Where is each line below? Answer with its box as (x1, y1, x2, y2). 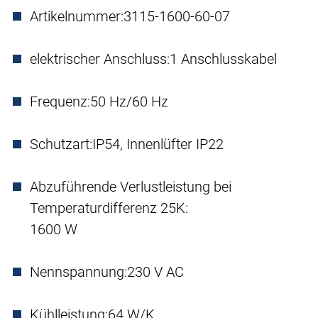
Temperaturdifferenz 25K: (30, 199, 188, 217)
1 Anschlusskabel (170, 50, 277, 68)
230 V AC (127, 263, 184, 281)
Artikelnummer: (30, 8, 124, 26)
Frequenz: (30, 93, 90, 111)
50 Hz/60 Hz (90, 93, 168, 111)
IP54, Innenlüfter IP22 (92, 136, 224, 153)
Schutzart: (30, 136, 92, 153)
